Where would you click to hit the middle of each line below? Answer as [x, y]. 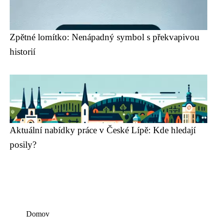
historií [23, 52]
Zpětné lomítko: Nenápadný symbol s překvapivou [105, 37]
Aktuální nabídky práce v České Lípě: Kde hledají [103, 130]
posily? [23, 145]
